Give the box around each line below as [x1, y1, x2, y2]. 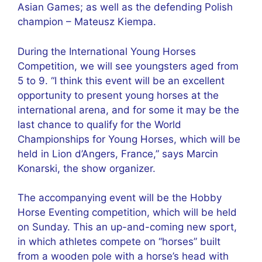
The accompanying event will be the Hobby [18, 192, 222, 204]
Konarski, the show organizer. [18, 162, 156, 174]
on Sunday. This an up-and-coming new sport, [18, 221, 237, 233]
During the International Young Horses [18, 45, 196, 57]
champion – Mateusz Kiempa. [18, 16, 156, 27]
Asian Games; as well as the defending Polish [18, 1, 233, 13]
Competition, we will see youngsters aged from [18, 60, 239, 72]
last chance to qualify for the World [18, 118, 181, 130]
